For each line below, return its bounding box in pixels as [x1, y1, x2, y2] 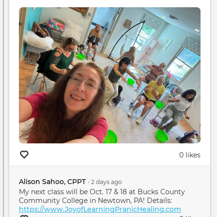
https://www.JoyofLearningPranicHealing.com [19, 204, 181, 214]
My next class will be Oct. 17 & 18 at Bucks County [19, 187, 185, 196]
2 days [91, 178, 109, 186]
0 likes [179, 150, 201, 159]
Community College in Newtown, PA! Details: [19, 196, 172, 205]
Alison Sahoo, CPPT [19, 177, 86, 186]
